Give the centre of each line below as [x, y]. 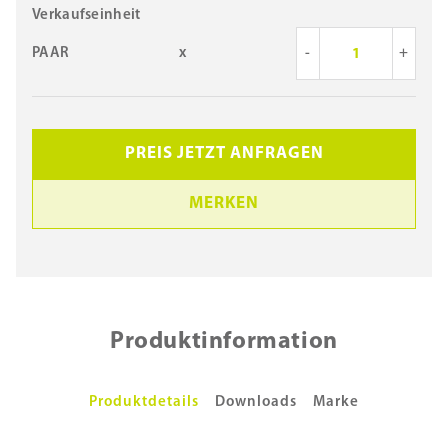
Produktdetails [144, 402]
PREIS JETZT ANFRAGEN [224, 153]
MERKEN [224, 203]
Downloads [256, 402]
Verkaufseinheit [86, 15]
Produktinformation [224, 342]
